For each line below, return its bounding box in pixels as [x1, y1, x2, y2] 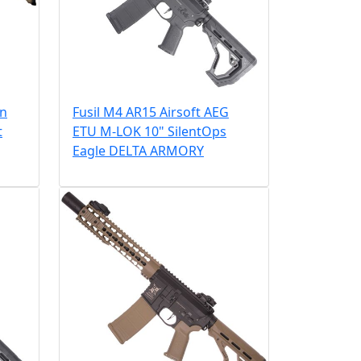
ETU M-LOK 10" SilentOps [72, 122, 226, 140]
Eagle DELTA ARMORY [72, 141, 204, 160]
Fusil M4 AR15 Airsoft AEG [72, 102, 229, 121]
